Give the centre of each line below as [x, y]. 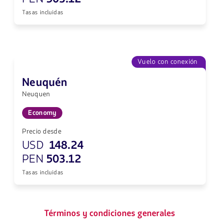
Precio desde [42, 132]
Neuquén [45, 83]
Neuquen [36, 94]
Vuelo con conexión [168, 62]
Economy [42, 113]
